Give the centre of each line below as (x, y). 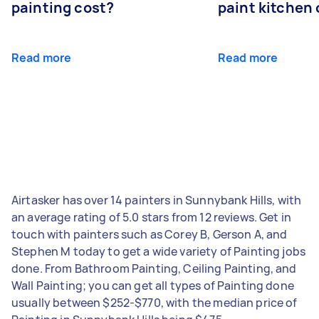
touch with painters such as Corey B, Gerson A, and (150, 234)
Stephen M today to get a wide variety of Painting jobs (159, 251)
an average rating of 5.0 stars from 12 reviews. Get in (152, 217)
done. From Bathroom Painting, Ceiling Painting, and (154, 268)
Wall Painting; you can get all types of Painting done (153, 285)
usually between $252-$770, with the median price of (155, 302)
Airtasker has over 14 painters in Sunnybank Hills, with (157, 200)
